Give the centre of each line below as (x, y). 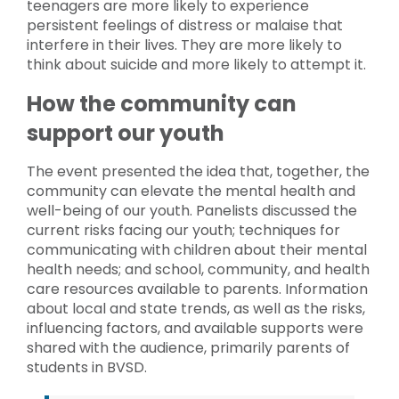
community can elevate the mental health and (191, 191)
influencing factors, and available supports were (195, 328)
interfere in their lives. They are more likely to (184, 45)
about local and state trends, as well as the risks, (196, 308)
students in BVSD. (89, 367)
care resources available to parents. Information (197, 289)
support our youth (126, 133)
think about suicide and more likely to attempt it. (196, 64)
